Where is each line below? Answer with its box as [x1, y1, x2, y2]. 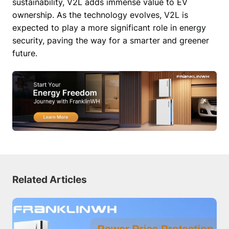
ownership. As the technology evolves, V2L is [12, 10, 188, 20]
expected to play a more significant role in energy [12, 22, 206, 33]
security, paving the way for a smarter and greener [12, 35, 209, 46]
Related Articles [12, 173, 87, 186]
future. [12, 48, 40, 59]
